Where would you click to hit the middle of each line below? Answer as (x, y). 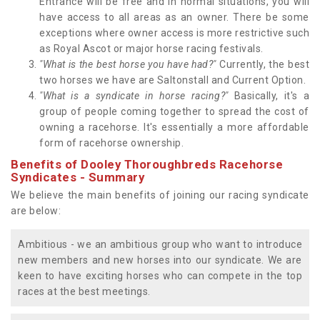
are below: (36, 211)
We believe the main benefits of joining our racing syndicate (160, 195)
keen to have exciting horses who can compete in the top (160, 276)
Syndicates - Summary (77, 177)
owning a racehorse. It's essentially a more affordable (174, 127)
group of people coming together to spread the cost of (174, 112)
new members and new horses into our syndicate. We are (160, 260)
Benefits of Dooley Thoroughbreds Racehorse (147, 165)
